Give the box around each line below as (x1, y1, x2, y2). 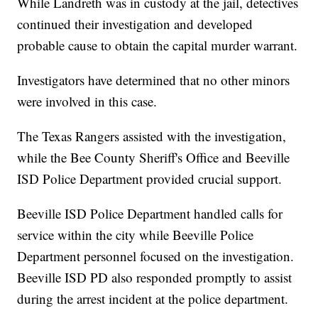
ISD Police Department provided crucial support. (17, 169, 283, 187)
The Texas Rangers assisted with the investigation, (17, 126, 287, 145)
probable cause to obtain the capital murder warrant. (17, 35, 298, 54)
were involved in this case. (17, 92, 158, 110)
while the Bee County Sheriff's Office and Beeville (17, 148, 290, 166)
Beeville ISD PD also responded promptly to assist (17, 268, 292, 286)
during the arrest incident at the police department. (17, 289, 289, 307)
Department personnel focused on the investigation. (17, 246, 295, 265)
